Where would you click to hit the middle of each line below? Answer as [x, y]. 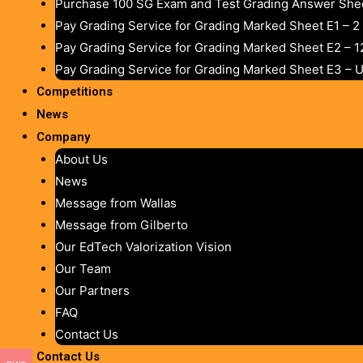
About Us [81, 159]
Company [63, 137]
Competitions [75, 91]
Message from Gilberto [121, 224]
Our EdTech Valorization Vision [143, 246]
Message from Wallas [115, 203]
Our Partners [92, 290]
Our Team [83, 268]
